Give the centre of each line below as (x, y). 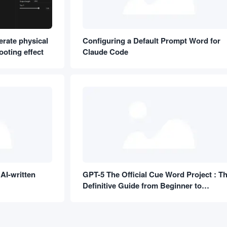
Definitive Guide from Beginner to (142, 185)
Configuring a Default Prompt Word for (152, 40)
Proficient (100, 197)
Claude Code (105, 51)
